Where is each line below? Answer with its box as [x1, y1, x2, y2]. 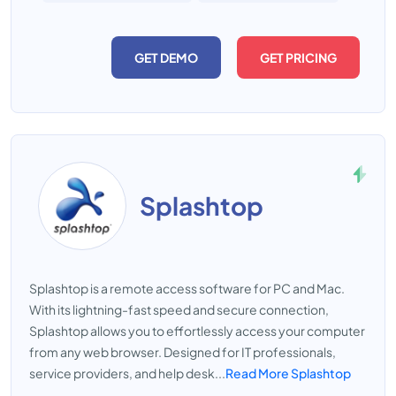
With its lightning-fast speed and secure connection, [29, 301, 329, 317]
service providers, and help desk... [29, 365, 225, 381]
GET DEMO [134, 49, 198, 65]
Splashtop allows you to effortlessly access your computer [29, 323, 365, 339]
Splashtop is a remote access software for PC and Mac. [29, 280, 345, 296]
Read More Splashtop [225, 365, 351, 381]
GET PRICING [260, 49, 337, 65]
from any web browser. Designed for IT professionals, [29, 344, 336, 360]
